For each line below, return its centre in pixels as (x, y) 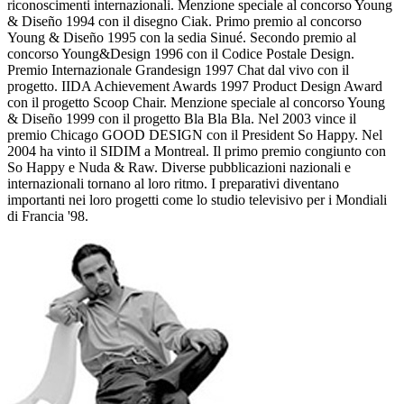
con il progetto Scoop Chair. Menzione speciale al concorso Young (196, 103)
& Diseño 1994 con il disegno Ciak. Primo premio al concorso (184, 22)
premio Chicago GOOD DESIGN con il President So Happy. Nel (195, 135)
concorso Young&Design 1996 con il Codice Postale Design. (181, 54)
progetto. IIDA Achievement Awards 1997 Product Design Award (195, 87)
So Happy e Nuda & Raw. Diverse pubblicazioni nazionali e (179, 168)
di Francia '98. (48, 216)
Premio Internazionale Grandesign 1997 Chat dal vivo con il (178, 70)
